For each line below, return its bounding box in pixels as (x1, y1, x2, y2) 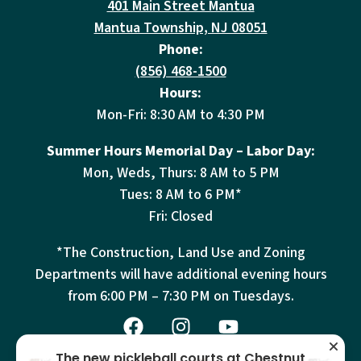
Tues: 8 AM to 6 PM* (119, 184, 242, 205)
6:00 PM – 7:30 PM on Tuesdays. (99, 285, 294, 306)
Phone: (158, 39, 203, 60)
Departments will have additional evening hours (34, 263, 327, 284)
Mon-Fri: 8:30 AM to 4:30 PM (96, 104, 265, 125)
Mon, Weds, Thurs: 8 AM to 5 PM (81, 162, 280, 183)
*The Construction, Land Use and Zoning (56, 242, 305, 263)
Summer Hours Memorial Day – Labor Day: (46, 140, 315, 161)
